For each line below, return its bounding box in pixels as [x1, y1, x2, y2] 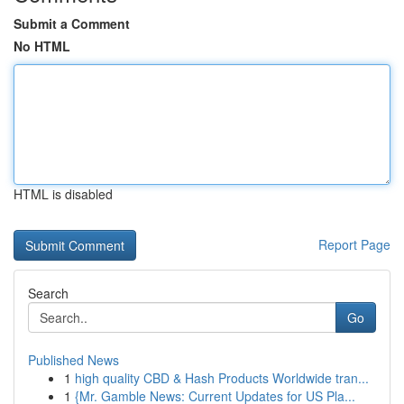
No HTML [14, 37, 70, 55]
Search [28, 284, 69, 302]
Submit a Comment [14, 14, 130, 32]
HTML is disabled [14, 185, 113, 203]
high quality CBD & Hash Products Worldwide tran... [75, 369, 369, 387]
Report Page [318, 235, 390, 253]
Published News [28, 351, 119, 369]
